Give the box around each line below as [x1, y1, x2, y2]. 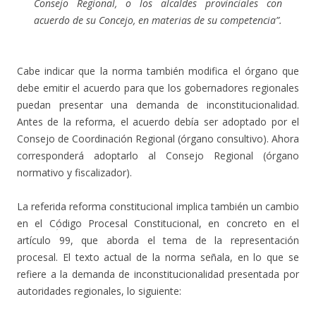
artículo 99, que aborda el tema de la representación [17, 233, 299, 248]
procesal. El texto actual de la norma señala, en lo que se [17, 250, 299, 265]
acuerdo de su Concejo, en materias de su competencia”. [34, 13, 282, 28]
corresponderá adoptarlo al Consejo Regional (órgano [17, 149, 299, 163]
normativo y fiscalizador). [17, 166, 132, 180]
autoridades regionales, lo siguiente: [17, 284, 181, 298]
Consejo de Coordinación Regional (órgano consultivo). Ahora [17, 132, 299, 146]
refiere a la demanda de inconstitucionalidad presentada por [17, 267, 299, 281]
